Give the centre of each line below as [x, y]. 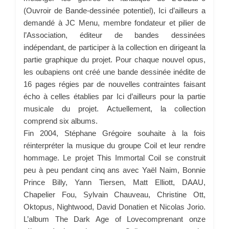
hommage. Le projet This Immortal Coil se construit [114, 157]
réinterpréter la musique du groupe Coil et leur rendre [114, 145]
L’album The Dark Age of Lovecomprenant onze [114, 219]
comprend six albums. [61, 121]
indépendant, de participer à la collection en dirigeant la [114, 47]
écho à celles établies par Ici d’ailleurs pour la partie [114, 96]
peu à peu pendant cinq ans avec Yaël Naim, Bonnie [114, 170]
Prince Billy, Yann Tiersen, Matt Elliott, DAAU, [114, 182]
